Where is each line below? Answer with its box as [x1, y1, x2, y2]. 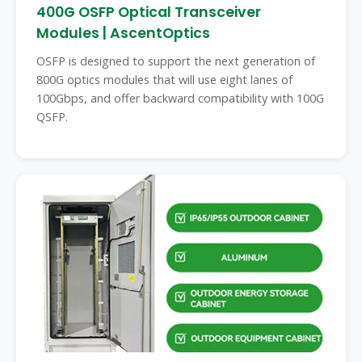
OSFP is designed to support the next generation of [36, 53, 315, 69]
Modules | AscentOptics [36, 23, 210, 43]
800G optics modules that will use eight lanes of [36, 72, 293, 87]
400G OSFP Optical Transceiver [36, 2, 261, 22]
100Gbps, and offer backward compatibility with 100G [36, 90, 324, 106]
